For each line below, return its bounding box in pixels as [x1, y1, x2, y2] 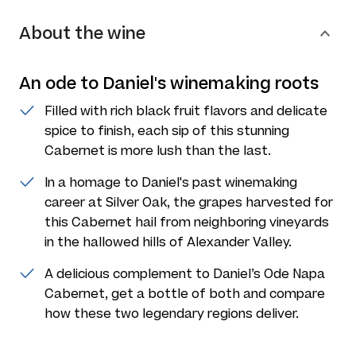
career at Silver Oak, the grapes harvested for [44, 195, 333, 210]
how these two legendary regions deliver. [44, 306, 302, 321]
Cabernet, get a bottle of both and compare [44, 286, 325, 301]
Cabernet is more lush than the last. [44, 143, 271, 158]
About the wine [19, 23, 145, 44]
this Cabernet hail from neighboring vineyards [44, 215, 329, 230]
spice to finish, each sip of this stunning [44, 123, 289, 138]
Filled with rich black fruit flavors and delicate [44, 103, 327, 118]
